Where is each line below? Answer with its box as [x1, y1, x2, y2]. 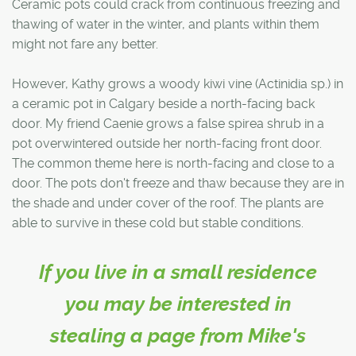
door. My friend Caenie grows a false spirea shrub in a [12, 115, 324, 131]
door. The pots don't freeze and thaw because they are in [12, 175, 344, 191]
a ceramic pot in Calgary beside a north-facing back [12, 95, 315, 111]
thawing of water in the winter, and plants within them [12, 16, 319, 32]
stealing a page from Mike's [50, 323, 306, 347]
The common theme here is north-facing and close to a [12, 155, 335, 171]
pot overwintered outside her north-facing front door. [12, 135, 322, 151]
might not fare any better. [12, 36, 158, 52]
